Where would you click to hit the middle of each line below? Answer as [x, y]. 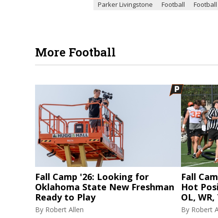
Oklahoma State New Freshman [105, 187]
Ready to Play [65, 197]
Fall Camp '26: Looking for [92, 176]
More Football [75, 52]
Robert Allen [64, 209]
